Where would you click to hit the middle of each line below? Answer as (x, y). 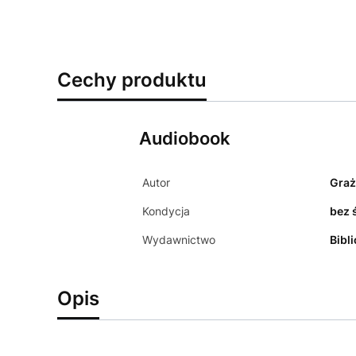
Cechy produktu (132, 80)
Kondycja (166, 211)
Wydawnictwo (178, 240)
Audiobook (184, 138)
